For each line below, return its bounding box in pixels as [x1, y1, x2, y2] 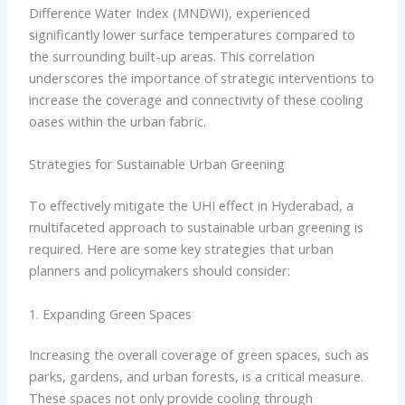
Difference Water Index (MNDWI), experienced [28, 4, 310, 23]
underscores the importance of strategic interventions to [28, 69, 374, 88]
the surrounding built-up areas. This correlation [28, 47, 315, 66]
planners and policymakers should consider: [28, 261, 290, 280]
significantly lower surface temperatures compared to [28, 25, 355, 44]
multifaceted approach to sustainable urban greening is [28, 218, 363, 237]
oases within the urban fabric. [28, 112, 206, 131]
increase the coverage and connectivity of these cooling [28, 90, 363, 109]
